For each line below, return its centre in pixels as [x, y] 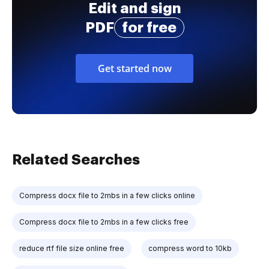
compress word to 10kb [190, 248]
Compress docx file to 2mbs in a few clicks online [107, 195]
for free [149, 27]
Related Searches [76, 159]
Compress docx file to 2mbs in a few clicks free [104, 222]
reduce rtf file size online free [72, 248]
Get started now [134, 68]
